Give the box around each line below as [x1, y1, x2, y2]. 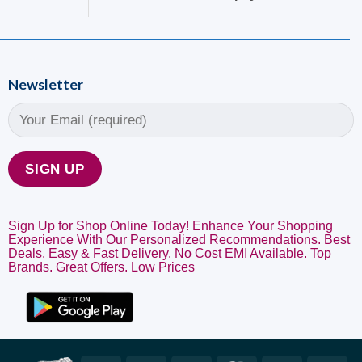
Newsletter [7, 75, 83, 94]
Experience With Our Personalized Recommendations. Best [7, 232, 350, 246]
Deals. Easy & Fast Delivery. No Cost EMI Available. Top [7, 246, 331, 260]
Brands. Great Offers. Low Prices [7, 259, 195, 274]
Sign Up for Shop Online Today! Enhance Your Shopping [7, 218, 333, 233]
